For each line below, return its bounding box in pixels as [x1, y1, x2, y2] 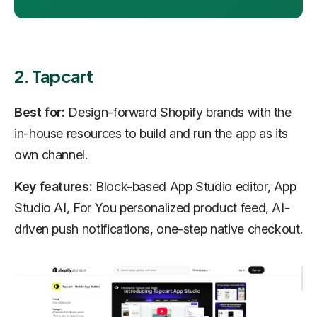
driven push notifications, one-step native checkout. [14, 221, 303, 237]
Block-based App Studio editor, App [92, 179, 296, 195]
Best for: [14, 105, 65, 120]
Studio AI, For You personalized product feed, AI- [14, 200, 290, 216]
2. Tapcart [14, 65, 93, 87]
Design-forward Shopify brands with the [64, 105, 292, 120]
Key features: [14, 179, 93, 195]
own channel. [14, 147, 88, 163]
